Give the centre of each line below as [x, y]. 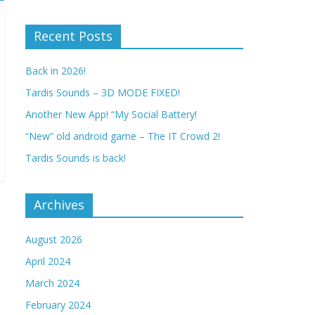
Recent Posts [73, 36]
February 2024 [58, 305]
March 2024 [52, 283]
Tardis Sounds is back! [76, 158]
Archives [59, 205]
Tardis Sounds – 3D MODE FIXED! [103, 92]
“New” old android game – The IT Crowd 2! [123, 136]
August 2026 [54, 239]
